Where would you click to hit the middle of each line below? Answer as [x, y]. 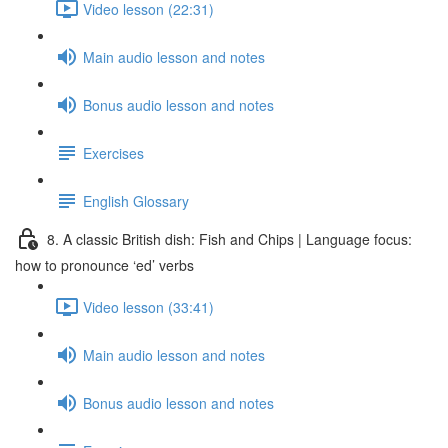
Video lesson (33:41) [148, 306]
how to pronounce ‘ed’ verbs [104, 265]
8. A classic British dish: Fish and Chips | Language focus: [229, 238]
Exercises [113, 152]
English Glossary [136, 200]
